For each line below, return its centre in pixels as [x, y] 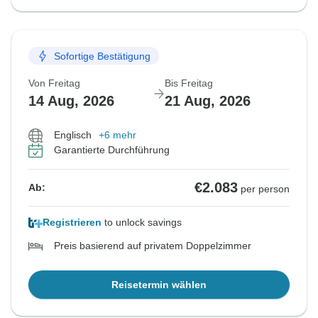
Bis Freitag [189, 83]
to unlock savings [142, 223]
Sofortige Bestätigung [102, 56]
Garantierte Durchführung [112, 150]
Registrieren [72, 223]
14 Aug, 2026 [71, 101]
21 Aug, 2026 [208, 101]
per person [265, 189]
